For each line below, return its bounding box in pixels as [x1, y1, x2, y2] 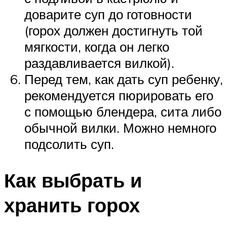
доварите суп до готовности [24, 6, 192, 22]
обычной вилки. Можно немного [24, 119, 216, 136]
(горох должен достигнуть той [24, 22, 203, 39]
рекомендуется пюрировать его [24, 87, 213, 103]
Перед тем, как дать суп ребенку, [24, 70, 223, 87]
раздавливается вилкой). [24, 54, 174, 71]
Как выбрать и [4, 168, 142, 193]
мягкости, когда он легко [24, 38, 169, 55]
